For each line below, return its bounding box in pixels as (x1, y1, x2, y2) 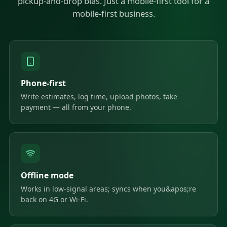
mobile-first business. (72, 8, 155, 19)
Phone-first (21, 78, 66, 89)
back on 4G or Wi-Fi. (21, 195, 88, 204)
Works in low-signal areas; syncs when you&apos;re (21, 184, 196, 194)
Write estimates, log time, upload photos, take (21, 92, 177, 101)
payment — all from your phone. (21, 102, 131, 112)
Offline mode (21, 170, 73, 181)
